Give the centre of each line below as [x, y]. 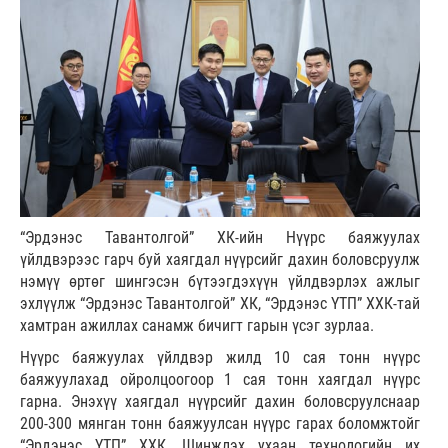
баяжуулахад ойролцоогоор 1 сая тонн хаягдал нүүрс [220, 380]
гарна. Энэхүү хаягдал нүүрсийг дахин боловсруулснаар [220, 402]
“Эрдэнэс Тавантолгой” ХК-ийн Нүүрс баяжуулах [220, 238]
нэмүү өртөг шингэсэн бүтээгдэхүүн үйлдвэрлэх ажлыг [220, 282]
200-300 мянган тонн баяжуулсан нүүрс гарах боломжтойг [220, 424]
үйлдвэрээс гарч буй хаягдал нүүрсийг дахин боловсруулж [220, 260]
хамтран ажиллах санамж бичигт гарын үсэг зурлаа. [197, 326]
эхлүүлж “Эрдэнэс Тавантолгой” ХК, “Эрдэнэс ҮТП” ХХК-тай [220, 304]
